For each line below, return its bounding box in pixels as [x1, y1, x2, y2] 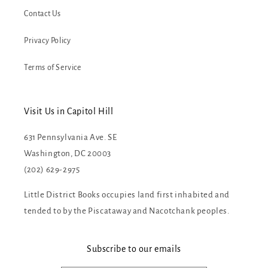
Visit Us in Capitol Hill [24, 106, 114, 117]
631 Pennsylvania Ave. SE [24, 133, 117, 142]
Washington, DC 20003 [24, 149, 111, 159]
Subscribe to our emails [87, 244, 181, 254]
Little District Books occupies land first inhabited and [24, 190, 230, 200]
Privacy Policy [24, 36, 71, 45]
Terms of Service [24, 63, 81, 72]
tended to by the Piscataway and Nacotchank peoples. [24, 206, 230, 216]
